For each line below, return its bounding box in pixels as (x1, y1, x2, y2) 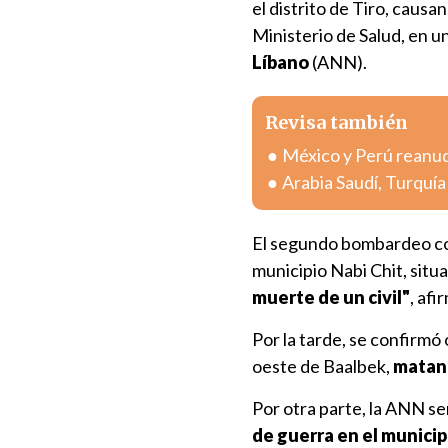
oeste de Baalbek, (252, 355, 393, 377)
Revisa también (265, 111, 408, 134)
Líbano (252, 51, 309, 73)
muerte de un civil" (252, 286, 410, 308)
